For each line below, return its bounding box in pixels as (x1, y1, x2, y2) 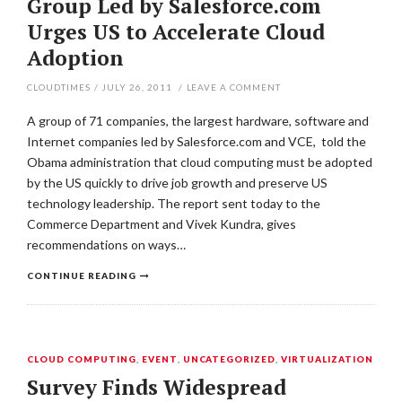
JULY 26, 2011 (101, 82, 172, 92)
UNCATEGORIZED (182, 354, 276, 364)
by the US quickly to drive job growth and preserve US (27, 175, 328, 190)
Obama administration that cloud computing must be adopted (27, 154, 372, 170)
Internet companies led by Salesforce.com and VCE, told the (27, 134, 366, 149)
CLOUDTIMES (27, 82, 91, 92)
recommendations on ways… (27, 237, 186, 252)
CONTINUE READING (27, 270, 136, 281)
